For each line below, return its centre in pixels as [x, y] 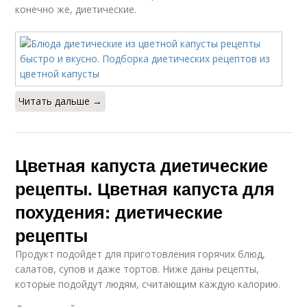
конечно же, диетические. [76, 9]
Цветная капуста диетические [142, 165]
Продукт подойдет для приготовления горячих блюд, [140, 254]
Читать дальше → [61, 101]
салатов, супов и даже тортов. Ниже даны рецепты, [137, 269]
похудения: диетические [119, 211]
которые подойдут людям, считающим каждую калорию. [148, 284]
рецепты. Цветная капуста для [145, 188]
